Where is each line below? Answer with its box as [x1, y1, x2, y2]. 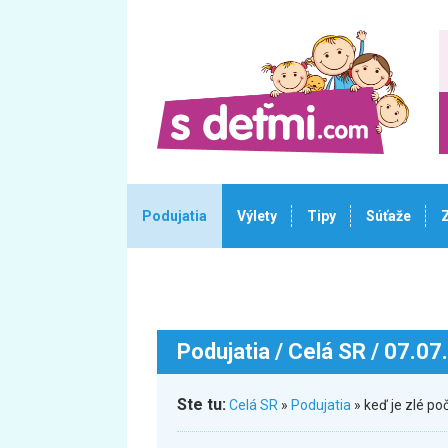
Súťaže [366, 208, 411, 224]
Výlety [237, 208, 277, 224]
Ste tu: [177, 395, 226, 414]
